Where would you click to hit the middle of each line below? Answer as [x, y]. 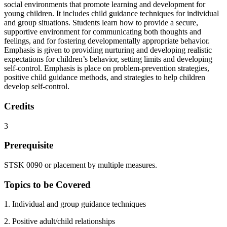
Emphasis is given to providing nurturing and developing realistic [108, 50]
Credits [19, 106]
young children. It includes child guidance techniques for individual [111, 14]
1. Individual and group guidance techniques [75, 204]
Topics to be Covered [47, 184]
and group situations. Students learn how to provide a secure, [101, 23]
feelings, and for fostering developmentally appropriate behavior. [107, 41]
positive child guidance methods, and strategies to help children [105, 78]
